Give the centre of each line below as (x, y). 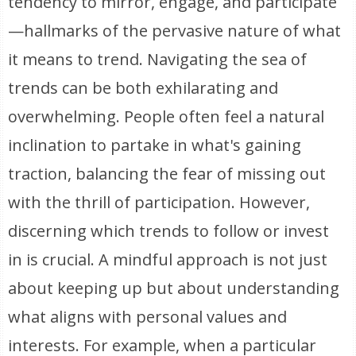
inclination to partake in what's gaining (155, 145)
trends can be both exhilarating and (143, 88)
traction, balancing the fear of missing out (167, 174)
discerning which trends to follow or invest (169, 231)
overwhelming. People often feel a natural (166, 116)
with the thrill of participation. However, (159, 202)
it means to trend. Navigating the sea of (158, 59)
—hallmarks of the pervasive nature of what (175, 31)
